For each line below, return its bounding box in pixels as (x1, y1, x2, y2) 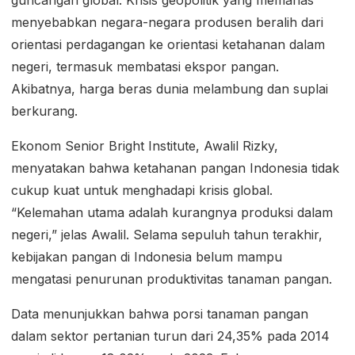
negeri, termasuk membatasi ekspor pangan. (11, 58, 279, 74)
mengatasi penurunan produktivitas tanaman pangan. (11, 270, 332, 287)
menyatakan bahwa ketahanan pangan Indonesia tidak (11, 159, 339, 176)
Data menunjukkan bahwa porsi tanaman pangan (11, 305, 308, 322)
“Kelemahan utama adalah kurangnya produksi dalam (11, 204, 333, 220)
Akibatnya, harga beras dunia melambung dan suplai (11, 80, 328, 97)
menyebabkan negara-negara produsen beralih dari (11, 13, 323, 30)
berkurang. (11, 102, 78, 119)
